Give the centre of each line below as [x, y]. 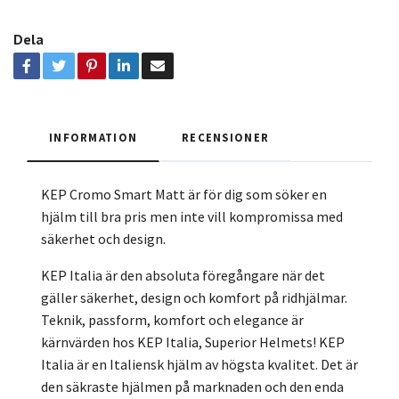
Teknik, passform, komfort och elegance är [172, 319]
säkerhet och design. [103, 238]
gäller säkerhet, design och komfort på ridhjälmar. [194, 297]
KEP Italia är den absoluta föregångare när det [183, 275]
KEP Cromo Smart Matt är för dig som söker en [184, 194]
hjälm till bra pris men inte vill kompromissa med [192, 216]
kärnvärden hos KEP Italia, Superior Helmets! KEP [193, 342]
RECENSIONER [226, 137]
